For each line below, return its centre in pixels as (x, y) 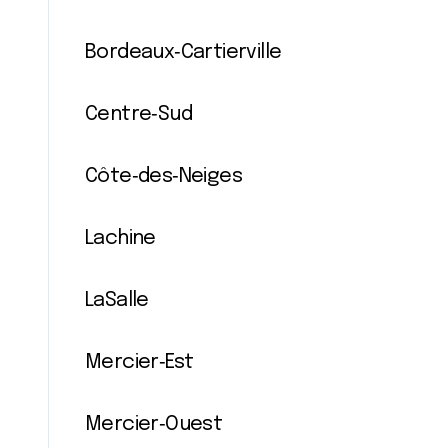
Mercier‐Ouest (154, 424)
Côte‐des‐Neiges (163, 176)
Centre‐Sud (138, 114)
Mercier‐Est (139, 362)
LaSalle (117, 300)
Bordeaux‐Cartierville (183, 52)
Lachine (120, 238)
